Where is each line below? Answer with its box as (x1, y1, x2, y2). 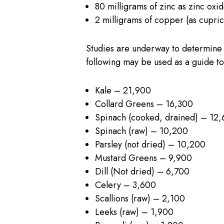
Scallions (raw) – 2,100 (95, 191, 185, 205)
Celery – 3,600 (95, 178, 156, 191)
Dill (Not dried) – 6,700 (95, 164, 189, 178)
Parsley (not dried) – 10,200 (95, 137, 205, 151)
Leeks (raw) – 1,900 (95, 205, 173, 218)
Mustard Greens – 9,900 (95, 151, 192, 164)
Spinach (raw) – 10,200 (95, 124, 188, 137)
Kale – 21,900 (95, 83, 151, 97)
